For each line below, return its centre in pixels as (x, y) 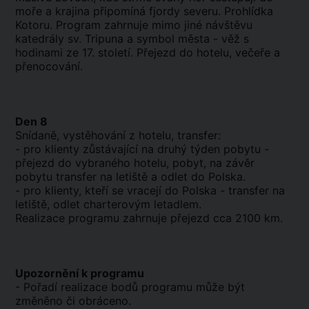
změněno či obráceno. (73, 301)
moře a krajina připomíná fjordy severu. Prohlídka (144, 11)
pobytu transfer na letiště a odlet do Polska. (130, 177)
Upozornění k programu (80, 273)
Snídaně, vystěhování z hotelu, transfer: (118, 135)
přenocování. (49, 66)
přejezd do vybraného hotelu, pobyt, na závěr (135, 163)
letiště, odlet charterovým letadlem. (108, 204)
